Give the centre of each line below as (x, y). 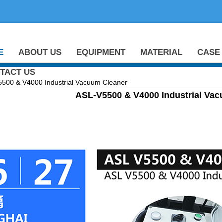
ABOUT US (40, 52)
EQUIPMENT (101, 52)
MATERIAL (161, 52)
